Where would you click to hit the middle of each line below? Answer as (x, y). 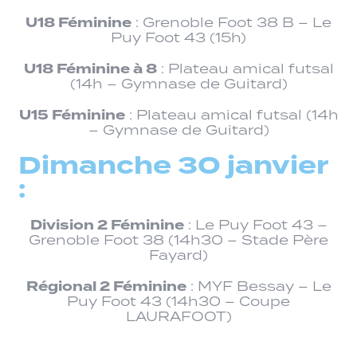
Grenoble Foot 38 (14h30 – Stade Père (178, 240)
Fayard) (178, 255)
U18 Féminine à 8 (90, 69)
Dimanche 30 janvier (173, 166)
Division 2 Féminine (107, 226)
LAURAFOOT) (178, 317)
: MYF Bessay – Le (259, 286)
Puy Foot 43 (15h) (178, 38)
